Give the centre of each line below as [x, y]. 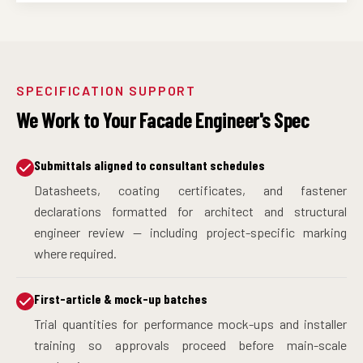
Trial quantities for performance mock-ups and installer [190, 323]
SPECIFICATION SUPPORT [107, 90]
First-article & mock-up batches [121, 298]
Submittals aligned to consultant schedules [149, 164]
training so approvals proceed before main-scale [190, 344]
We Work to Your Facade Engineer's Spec [163, 119]
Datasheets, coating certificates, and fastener [190, 190]
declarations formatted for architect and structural [190, 211]
